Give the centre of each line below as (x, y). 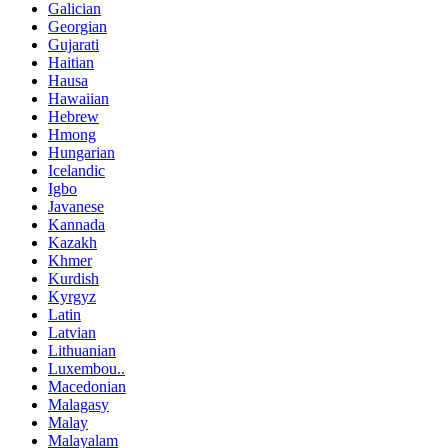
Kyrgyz (72, 297)
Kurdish (73, 279)
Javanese (76, 207)
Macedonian (87, 387)
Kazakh (72, 243)
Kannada (76, 225)
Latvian (72, 333)
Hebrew (73, 117)
